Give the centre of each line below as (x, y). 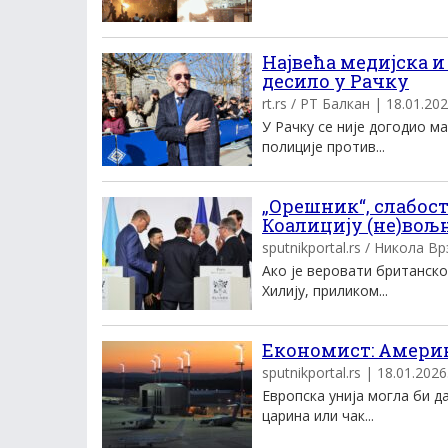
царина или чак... (318, 415)
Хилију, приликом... (325, 290)
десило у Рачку (335, 81)
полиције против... (323, 146)
